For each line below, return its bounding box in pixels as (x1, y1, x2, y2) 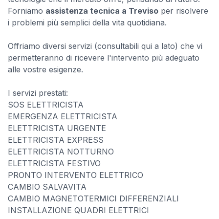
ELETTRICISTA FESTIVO (8, 158, 101, 168)
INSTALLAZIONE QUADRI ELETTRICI (8, 205, 149, 215)
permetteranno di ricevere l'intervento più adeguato (8, 53, 199, 63)
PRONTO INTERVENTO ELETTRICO (8, 170, 143, 180)
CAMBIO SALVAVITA (8, 182, 87, 192)
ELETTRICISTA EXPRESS (8, 135, 104, 145)
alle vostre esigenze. (8, 65, 83, 74)
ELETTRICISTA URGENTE (8, 123, 106, 133)
